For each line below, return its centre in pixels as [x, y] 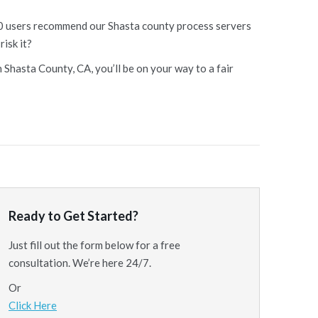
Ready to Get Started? [73, 216]
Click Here [33, 305]
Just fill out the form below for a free [94, 245]
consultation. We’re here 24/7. [80, 263]
